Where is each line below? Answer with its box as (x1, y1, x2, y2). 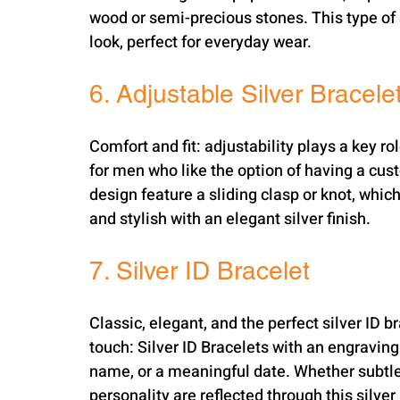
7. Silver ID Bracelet (89, 256, 310, 285)
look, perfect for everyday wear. (89, 30, 312, 54)
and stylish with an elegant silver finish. (89, 207, 371, 231)
